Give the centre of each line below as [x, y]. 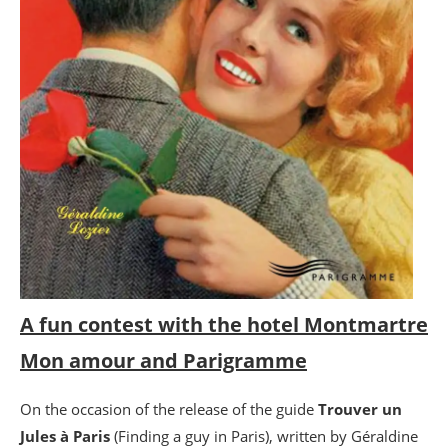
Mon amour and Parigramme [163, 360]
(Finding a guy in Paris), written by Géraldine [264, 436]
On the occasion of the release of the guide [169, 409]
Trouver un [360, 409]
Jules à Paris [65, 436]
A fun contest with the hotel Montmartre [224, 324]
